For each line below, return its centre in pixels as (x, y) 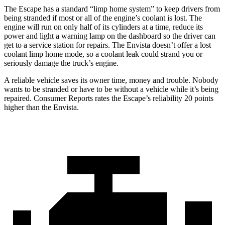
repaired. (19, 98)
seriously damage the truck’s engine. (61, 63)
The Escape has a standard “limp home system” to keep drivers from (112, 9)
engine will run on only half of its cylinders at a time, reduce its (103, 27)
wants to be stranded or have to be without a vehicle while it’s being (111, 89)
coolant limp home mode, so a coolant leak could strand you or (103, 54)
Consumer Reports (63, 98)
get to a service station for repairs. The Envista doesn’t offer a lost (107, 45)
